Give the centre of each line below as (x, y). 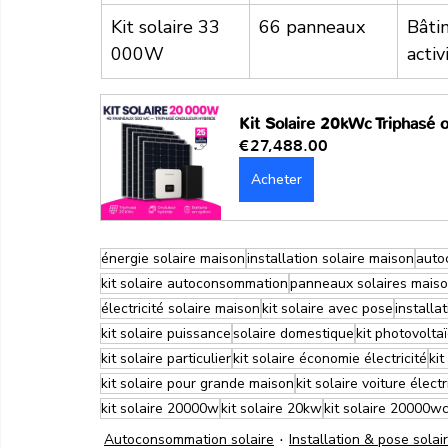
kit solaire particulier (166, 359)
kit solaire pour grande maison (197, 384)
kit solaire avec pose (327, 309)
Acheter (276, 180)
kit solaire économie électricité (330, 359)
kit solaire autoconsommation (194, 284)
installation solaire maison (330, 259)
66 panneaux (312, 27)
